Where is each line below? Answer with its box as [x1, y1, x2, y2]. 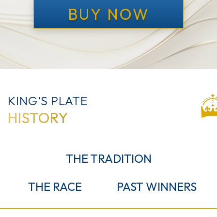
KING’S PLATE [8, 93, 88, 109]
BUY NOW [67, 4, 150, 24]
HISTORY [8, 108, 68, 127]
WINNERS [146, 179, 197, 194]
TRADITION [90, 151, 152, 166]
